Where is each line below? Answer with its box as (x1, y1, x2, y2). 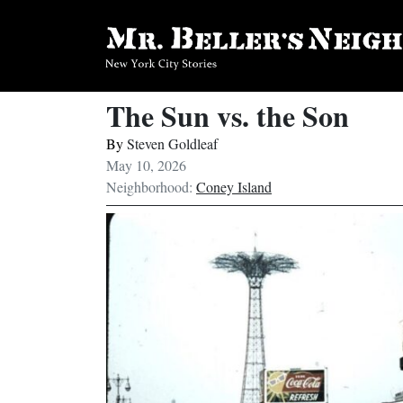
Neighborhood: (106, 177, 196, 196)
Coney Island (196, 177, 272, 196)
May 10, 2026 (106, 156, 186, 175)
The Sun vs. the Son (106, 94, 349, 137)
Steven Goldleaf (127, 134, 218, 153)
